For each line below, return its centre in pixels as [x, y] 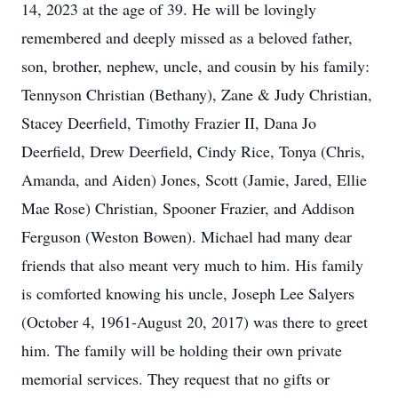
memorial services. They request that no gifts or [175, 378]
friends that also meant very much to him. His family [192, 265]
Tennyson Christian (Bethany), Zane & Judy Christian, [197, 94]
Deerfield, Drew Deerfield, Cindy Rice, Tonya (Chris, [193, 151]
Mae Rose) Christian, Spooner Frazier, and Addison [188, 208]
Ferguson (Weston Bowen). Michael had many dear [187, 236]
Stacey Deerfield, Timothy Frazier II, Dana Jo [169, 123]
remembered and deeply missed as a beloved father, [187, 37]
